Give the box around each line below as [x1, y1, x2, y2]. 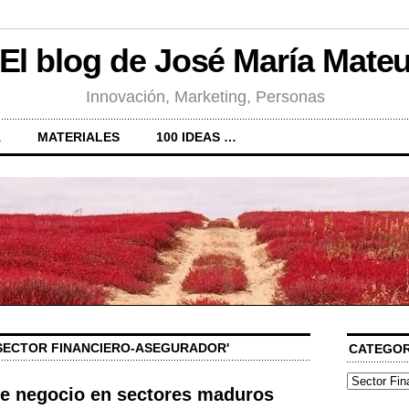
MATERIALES [37, 129, 120, 144]
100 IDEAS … [156, 129, 236, 144]
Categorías [346, 372, 399, 389]
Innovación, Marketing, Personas [86, 87, 325, 106]
